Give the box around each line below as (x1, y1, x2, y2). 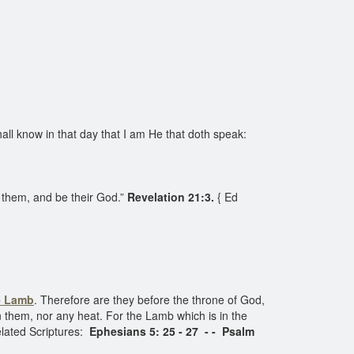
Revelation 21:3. (127, 189, 214, 205)
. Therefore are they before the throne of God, (34, 292, 265, 307)
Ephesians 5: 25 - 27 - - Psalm (89, 323, 254, 339)
